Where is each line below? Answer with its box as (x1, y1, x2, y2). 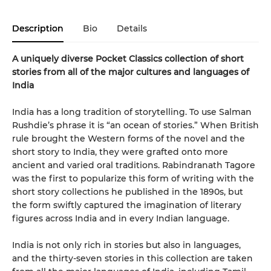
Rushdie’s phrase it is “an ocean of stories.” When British (12, 119, 259, 131)
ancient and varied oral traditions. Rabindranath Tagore (12, 159, 255, 171)
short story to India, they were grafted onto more (12, 146, 228, 157)
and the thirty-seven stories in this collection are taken (12, 252, 253, 264)
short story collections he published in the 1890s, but (12, 186, 243, 197)
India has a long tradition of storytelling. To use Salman (12, 106, 252, 117)
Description (12, 22, 64, 34)
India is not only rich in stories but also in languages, (12, 239, 241, 250)
